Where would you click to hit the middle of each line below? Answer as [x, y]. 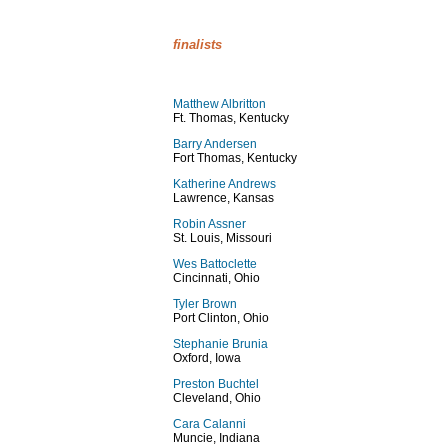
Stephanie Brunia [220, 344]
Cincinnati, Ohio [216, 278]
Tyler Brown [205, 304]
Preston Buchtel [216, 384]
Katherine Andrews [224, 184]
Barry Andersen [215, 144]
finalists [197, 44]
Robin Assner [209, 224]
